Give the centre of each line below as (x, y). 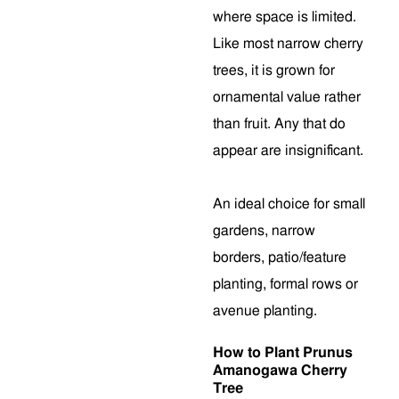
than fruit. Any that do (279, 124)
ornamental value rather (287, 97)
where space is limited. (285, 17)
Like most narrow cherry (288, 44)
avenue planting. (265, 311)
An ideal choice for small (289, 204)
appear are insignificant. (288, 151)
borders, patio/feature (280, 257)
